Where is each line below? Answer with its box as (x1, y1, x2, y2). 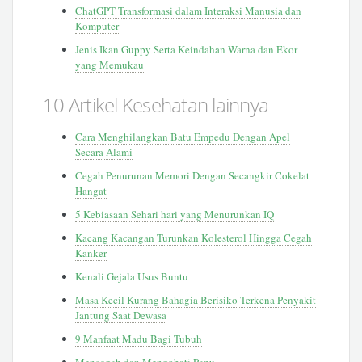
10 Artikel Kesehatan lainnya (43, 90, 269, 118)
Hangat (75, 183, 107, 198)
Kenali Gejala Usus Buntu (75, 268, 189, 284)
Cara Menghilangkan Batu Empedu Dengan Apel (75, 128, 291, 144)
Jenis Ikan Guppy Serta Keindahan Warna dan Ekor (75, 41, 298, 57)
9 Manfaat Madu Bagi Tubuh (75, 330, 203, 346)
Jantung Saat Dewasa (75, 307, 167, 322)
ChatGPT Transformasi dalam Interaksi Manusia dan (75, 2, 302, 18)
